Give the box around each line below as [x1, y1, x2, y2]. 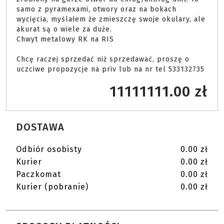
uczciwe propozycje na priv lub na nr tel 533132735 [16, 65, 207, 73]
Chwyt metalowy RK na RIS [16, 35, 114, 43]
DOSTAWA [16, 121, 64, 133]
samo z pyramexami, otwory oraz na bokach [16, 5, 176, 13]
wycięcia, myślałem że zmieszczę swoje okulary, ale [16, 15, 205, 23]
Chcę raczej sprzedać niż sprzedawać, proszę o [16, 55, 189, 63]
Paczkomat [16, 169, 61, 179]
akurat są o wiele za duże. [16, 25, 112, 33]
